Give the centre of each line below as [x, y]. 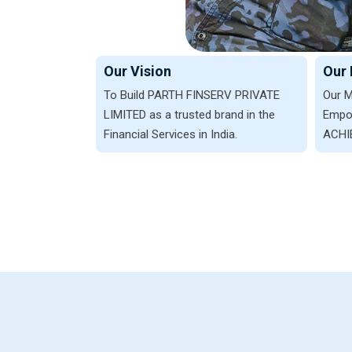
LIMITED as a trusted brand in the [189, 115]
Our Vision [137, 71]
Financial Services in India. [170, 135]
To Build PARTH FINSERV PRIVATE [192, 95]
